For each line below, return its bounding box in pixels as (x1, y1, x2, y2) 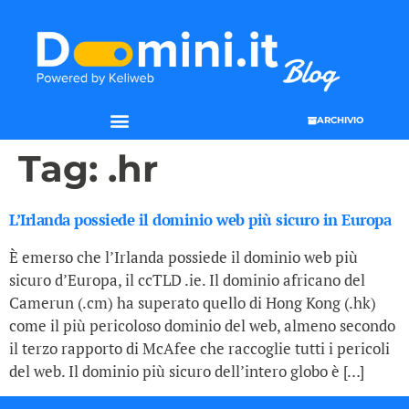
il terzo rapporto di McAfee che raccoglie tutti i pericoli (9, 338, 390, 360)
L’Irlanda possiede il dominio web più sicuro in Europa (9, 209, 391, 231)
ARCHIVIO (317, 113, 363, 126)
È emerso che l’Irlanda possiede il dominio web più (9, 246, 358, 268)
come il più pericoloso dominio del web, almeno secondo (9, 315, 395, 337)
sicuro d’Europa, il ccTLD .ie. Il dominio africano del (9, 269, 365, 291)
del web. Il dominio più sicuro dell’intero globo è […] (9, 361, 364, 383)
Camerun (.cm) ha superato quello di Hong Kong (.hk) (9, 292, 376, 314)
